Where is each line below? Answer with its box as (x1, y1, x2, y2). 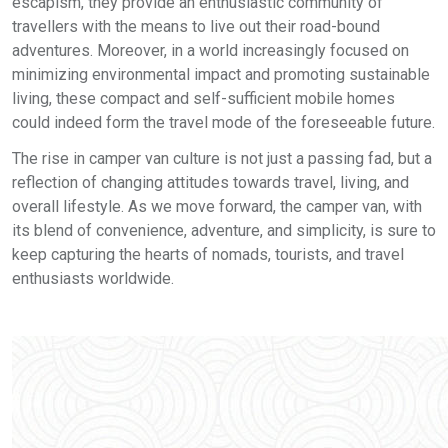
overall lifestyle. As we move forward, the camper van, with (12, 197, 422, 216)
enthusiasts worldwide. (12, 269, 174, 288)
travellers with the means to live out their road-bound (12, 17, 380, 36)
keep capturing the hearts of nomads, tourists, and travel (12, 245, 404, 264)
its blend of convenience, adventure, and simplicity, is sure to (12, 221, 436, 240)
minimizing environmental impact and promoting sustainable (12, 65, 430, 84)
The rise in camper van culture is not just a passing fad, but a (12, 149, 432, 168)
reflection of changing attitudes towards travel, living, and (12, 173, 409, 192)
